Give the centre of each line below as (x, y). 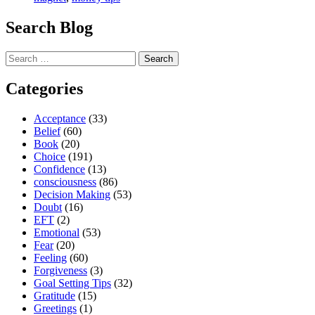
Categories (44, 89)
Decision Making (72, 195)
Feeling (50, 258)
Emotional (57, 233)
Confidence (59, 169)
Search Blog (49, 27)
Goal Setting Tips (72, 283)
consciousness (65, 182)
